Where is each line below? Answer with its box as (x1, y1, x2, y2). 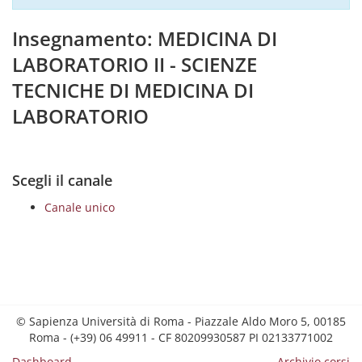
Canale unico (44, 200, 115, 215)
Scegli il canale (12, 170, 112, 190)
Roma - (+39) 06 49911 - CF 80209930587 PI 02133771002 (29, 330, 333, 345)
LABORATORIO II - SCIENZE (12, 51, 257, 78)
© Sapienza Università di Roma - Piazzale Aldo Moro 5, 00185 (16, 314, 346, 329)
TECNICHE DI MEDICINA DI (12, 77, 254, 103)
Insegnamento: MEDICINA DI (12, 25, 277, 52)
